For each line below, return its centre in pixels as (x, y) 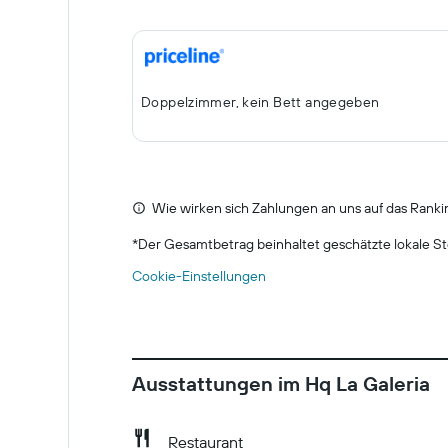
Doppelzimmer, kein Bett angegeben (260, 102)
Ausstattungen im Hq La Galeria (281, 383)
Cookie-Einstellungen (199, 276)
